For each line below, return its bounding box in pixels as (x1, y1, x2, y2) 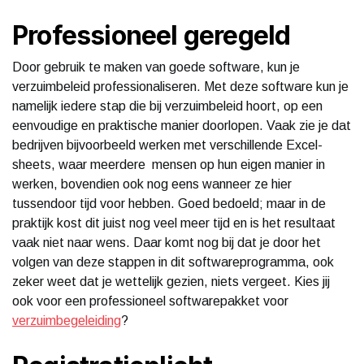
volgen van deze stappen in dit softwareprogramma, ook (12, 254, 334, 269)
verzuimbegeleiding (12, 313, 121, 327)
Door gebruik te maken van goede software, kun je (12, 59, 300, 74)
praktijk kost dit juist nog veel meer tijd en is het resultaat (12, 215, 336, 230)
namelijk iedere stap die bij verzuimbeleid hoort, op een (12, 98, 323, 113)
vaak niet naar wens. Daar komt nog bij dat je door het (12, 235, 321, 249)
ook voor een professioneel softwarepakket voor (12, 293, 288, 308)
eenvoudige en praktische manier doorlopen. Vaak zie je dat (12, 118, 351, 132)
